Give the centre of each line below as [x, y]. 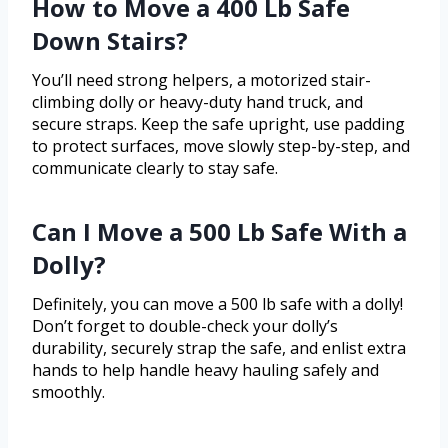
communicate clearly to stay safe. [155, 167]
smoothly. [68, 391]
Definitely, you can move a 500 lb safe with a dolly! [217, 303]
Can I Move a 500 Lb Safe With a [219, 231]
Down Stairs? [110, 40]
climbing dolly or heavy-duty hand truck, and [197, 101]
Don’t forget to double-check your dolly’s [185, 325]
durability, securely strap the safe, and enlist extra [219, 347]
